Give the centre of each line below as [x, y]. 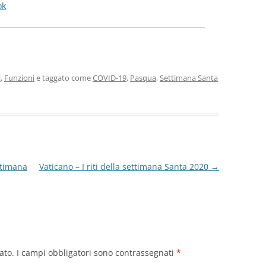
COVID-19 [110, 78]
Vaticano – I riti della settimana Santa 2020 [125, 167]
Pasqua [143, 78]
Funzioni [19, 78]
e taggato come [64, 78]
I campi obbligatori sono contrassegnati [96, 253]
